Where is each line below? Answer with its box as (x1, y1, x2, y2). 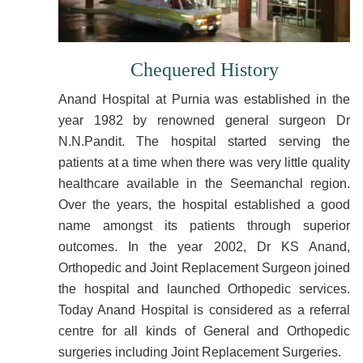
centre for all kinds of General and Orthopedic (58, 324, 350, 338)
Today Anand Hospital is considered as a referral (58, 303, 350, 317)
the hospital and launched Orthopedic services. (58, 282, 350, 296)
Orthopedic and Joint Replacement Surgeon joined (58, 261, 350, 275)
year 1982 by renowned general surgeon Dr (58, 113, 350, 127)
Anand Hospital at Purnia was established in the (58, 92, 350, 106)
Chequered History (130, 59, 279, 80)
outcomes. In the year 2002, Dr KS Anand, (58, 240, 350, 254)
